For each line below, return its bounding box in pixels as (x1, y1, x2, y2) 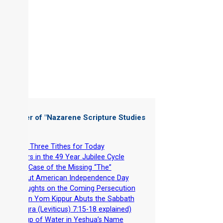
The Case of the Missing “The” (13, 163, 111, 172)
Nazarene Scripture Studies (47, 113, 145, 122)
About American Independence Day (13, 174, 129, 183)
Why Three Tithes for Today (13, 142, 105, 151)
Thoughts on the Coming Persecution (13, 184, 135, 193)
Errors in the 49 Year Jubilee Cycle (13, 153, 124, 162)
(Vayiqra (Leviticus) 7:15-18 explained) (9, 205, 131, 214)
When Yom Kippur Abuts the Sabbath (13, 195, 134, 204)
